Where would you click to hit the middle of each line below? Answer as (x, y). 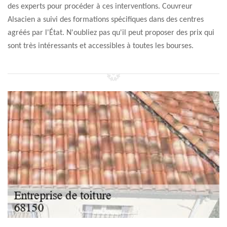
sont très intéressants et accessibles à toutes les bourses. (101, 46)
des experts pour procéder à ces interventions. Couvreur (100, 7)
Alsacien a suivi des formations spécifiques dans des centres (106, 20)
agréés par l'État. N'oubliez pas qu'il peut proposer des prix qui (111, 33)
